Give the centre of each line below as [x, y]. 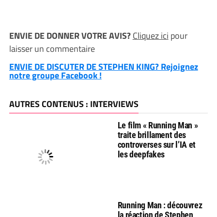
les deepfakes [141, 154]
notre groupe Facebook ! [55, 75]
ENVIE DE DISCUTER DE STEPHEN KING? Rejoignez [103, 67]
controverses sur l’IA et [156, 145]
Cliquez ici [150, 36]
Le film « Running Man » [158, 125]
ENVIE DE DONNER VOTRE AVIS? [71, 36]
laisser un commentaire [52, 49]
